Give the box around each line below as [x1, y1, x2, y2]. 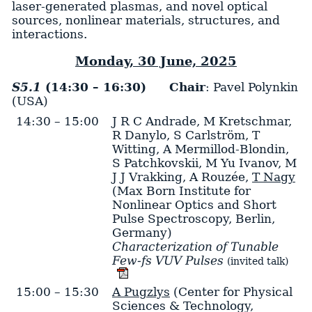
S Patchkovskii [111, 155, 198, 170]
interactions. [11, 26, 87, 41]
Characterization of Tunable [111, 239, 279, 253]
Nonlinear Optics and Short [111, 197, 276, 212]
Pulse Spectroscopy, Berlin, [111, 211, 275, 226]
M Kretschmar [203, 114, 288, 128]
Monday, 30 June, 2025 [75, 53, 237, 68]
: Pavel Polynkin [205, 80, 299, 95]
